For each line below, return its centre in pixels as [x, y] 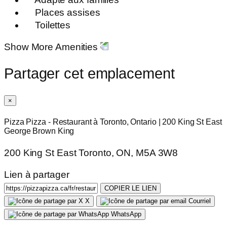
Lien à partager [37, 175]
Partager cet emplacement [89, 73]
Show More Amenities [51, 47]
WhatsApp [126, 214]
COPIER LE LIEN [130, 188]
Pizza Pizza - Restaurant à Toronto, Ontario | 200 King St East [113, 122]
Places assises [66, 12]
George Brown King [39, 131]
